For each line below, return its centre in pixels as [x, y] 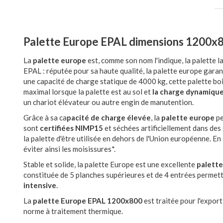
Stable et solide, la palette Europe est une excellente [110, 164]
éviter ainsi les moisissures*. [69, 149]
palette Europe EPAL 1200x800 [88, 201]
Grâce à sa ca [45, 117]
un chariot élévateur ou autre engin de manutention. [109, 102]
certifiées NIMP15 [71, 128]
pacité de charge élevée [109, 117]
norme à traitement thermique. [74, 211]
